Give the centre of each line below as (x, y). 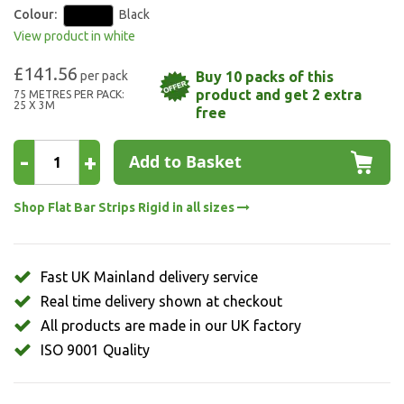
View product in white (74, 36)
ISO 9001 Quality (95, 350)
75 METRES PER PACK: (69, 94)
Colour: (35, 15)
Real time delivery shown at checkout (161, 301)
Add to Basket (185, 162)
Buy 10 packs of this (265, 77)
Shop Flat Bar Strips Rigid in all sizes (125, 207)
